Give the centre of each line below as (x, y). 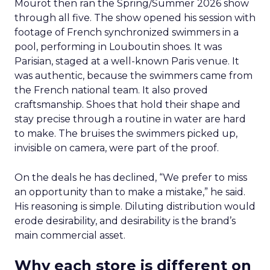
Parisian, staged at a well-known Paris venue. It (127, 61)
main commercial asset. (70, 235)
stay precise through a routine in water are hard (130, 119)
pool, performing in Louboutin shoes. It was (118, 47)
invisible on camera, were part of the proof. (117, 148)
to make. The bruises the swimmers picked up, (126, 133)
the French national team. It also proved (111, 90)
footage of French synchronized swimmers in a (127, 32)
